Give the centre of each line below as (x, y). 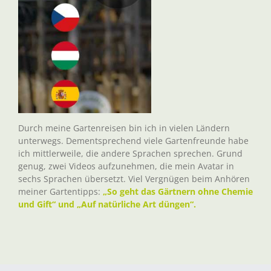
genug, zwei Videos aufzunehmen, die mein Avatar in (126, 166)
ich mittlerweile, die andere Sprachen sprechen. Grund (130, 153)
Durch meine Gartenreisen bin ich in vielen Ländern (124, 128)
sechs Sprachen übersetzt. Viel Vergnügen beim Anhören (134, 178)
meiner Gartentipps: (60, 191)
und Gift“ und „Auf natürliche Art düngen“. (107, 204)
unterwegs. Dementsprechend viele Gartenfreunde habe (133, 140)
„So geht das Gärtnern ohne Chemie (178, 191)
